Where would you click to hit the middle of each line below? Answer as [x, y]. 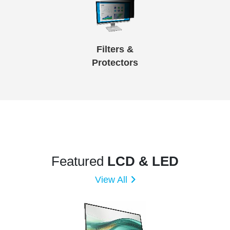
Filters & [115, 49]
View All [111, 179]
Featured [79, 161]
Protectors [115, 62]
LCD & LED [143, 161]
